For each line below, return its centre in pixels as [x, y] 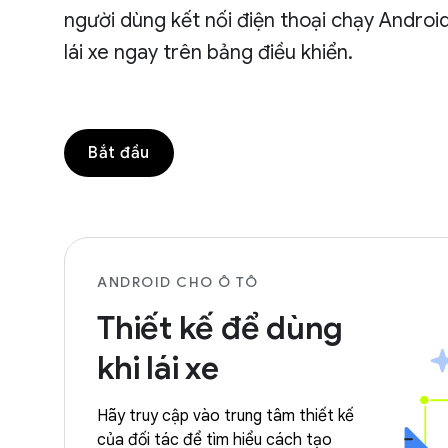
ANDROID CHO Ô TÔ [177, 282]
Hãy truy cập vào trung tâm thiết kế [225, 416]
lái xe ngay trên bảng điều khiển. [208, 52]
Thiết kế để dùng [220, 328]
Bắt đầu [119, 153]
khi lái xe [158, 368]
